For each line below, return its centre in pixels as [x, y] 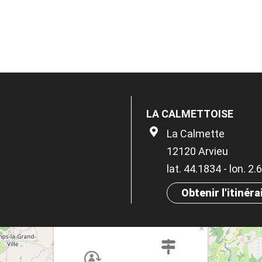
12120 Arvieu [197, 151]
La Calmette [196, 134]
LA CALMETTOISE [190, 114]
